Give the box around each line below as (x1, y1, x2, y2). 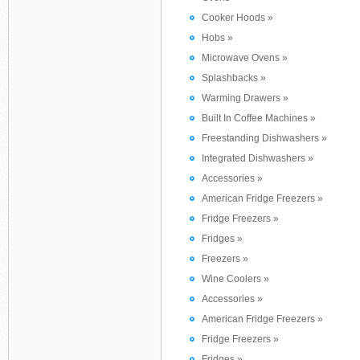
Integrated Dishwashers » (202, 153, 313, 164)
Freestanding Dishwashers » (202, 133, 327, 144)
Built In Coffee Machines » (202, 112, 316, 124)
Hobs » (202, 32, 233, 43)
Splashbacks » (202, 72, 266, 84)
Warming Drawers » (202, 92, 288, 104)
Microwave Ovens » (202, 52, 288, 63)
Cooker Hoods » (202, 12, 273, 23)
